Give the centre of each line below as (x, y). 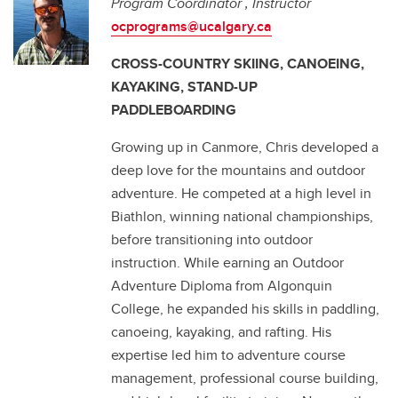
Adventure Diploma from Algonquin (222, 286)
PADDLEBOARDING (174, 110)
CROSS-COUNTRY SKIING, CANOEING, (238, 64)
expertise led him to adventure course (228, 355)
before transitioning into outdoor (212, 239)
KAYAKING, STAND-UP (184, 87)
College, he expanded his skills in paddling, (245, 309)
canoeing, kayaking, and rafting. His (221, 332)
